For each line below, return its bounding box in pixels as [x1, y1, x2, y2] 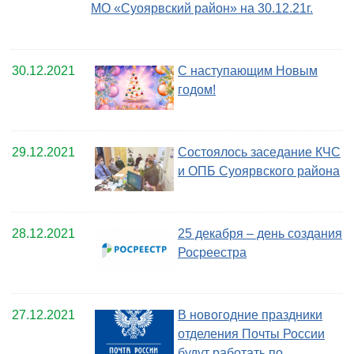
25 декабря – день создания [178, 227, 342, 241]
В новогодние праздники [178, 308, 322, 322]
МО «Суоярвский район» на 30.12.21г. [91, 2, 313, 16]
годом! [178, 83, 216, 97]
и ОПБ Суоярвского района [178, 164, 340, 179]
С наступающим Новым [178, 64, 318, 78]
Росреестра [178, 246, 247, 260]
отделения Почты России [178, 327, 325, 341]
